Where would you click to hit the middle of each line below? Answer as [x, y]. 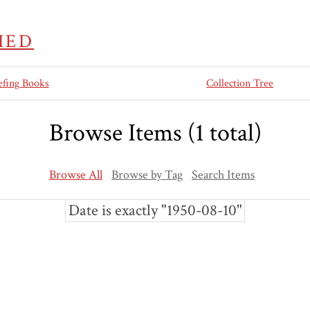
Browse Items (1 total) [155, 134]
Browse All [76, 175]
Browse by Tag [147, 175]
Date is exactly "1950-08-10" [155, 210]
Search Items [223, 175]
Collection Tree [240, 83]
